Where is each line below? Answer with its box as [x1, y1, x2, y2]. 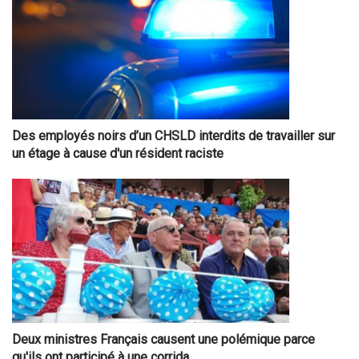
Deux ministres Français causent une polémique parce [12, 332, 315, 348]
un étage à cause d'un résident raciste [12, 146, 224, 162]
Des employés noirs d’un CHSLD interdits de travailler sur [12, 128, 335, 144]
